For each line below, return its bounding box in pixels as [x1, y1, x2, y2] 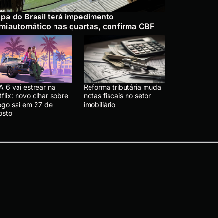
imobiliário [84, 100, 115, 109]
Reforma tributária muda [84, 83, 161, 91]
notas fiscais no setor [84, 91, 151, 100]
